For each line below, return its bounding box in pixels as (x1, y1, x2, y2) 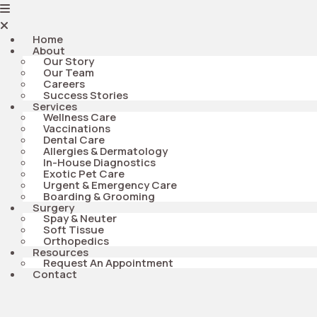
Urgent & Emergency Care (43, 178, 177, 192)
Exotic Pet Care (43, 166, 125, 181)
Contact (33, 267, 77, 282)
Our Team (43, 65, 94, 80)
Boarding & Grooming (43, 189, 155, 204)
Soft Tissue (43, 222, 104, 237)
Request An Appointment (43, 255, 173, 270)
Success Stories (43, 88, 128, 103)
